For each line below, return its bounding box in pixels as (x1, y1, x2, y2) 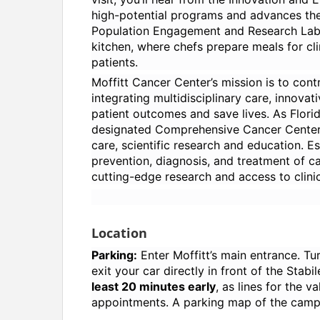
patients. (91, 55, 139, 69)
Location (91, 224, 148, 241)
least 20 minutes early (91, 279, 216, 294)
